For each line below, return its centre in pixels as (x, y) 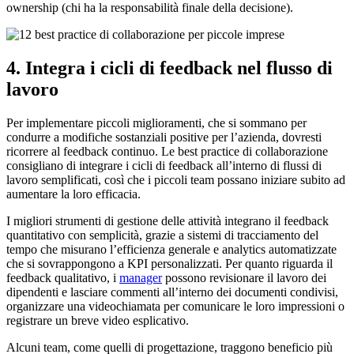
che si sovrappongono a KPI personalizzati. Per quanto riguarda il (169, 264)
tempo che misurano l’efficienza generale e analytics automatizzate (171, 250)
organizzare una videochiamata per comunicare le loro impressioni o (175, 307)
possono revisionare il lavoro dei (244, 278)
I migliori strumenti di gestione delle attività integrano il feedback (168, 221)
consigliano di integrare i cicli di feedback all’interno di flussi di (164, 166)
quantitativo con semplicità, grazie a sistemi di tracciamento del (162, 235)
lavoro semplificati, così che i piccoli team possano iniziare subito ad (176, 180)
